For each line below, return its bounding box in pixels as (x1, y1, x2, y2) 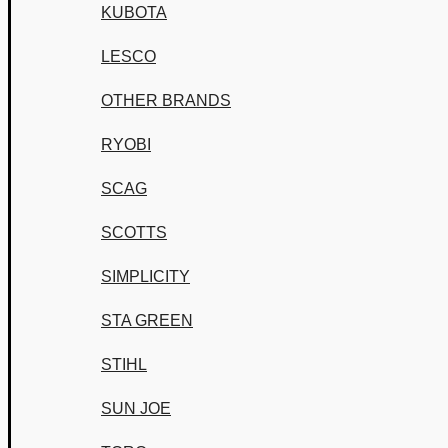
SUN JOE (101, 400, 171, 417)
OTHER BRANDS (101, 92, 231, 109)
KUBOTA (101, 4, 167, 21)
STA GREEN (101, 312, 193, 329)
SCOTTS (101, 224, 167, 241)
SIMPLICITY (101, 268, 190, 285)
